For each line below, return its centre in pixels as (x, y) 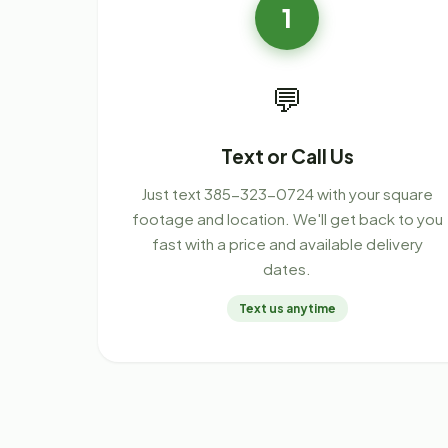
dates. (287, 269)
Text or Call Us (287, 156)
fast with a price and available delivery (287, 244)
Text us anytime (287, 309)
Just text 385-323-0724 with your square (287, 194)
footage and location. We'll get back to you (287, 219)
